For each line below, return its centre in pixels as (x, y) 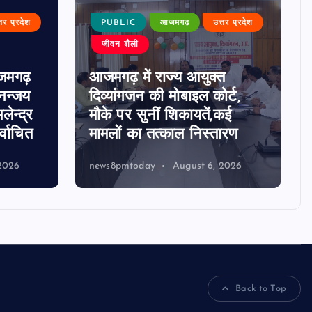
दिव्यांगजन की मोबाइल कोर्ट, (165, 97)
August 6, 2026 (208, 166)
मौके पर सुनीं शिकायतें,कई (161, 116)
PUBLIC (118, 23)
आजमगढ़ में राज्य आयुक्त (157, 79)
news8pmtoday (122, 166)
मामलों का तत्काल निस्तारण (164, 135)
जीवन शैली (120, 45)
